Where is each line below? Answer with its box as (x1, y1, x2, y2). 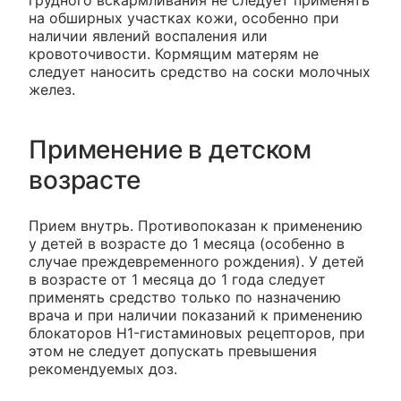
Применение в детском (29, 134, 312, 166)
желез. (29, 81, 75, 99)
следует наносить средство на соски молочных (29, 63, 371, 81)
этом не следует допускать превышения (29, 342, 317, 361)
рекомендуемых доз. (29, 360, 177, 379)
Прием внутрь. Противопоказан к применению (29, 217, 363, 235)
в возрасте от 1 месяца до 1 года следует (29, 270, 326, 289)
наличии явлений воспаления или (29, 27, 268, 46)
